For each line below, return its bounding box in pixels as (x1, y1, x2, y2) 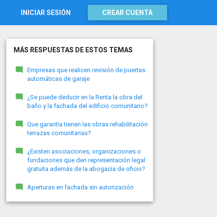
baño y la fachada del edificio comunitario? (27, 102, 148, 109)
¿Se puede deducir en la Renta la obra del (27, 93, 142, 101)
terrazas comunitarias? (27, 129, 91, 137)
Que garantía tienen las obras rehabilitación (27, 121, 148, 128)
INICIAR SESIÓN (21, 9, 71, 16)
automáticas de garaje (27, 75, 90, 82)
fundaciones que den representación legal (27, 156, 145, 164)
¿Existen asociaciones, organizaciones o (27, 148, 141, 155)
